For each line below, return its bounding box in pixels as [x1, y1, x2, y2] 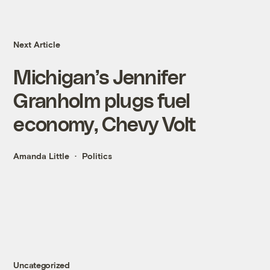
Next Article [13, 39, 61, 50]
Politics [82, 151, 113, 162]
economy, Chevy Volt [13, 111, 196, 136]
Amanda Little [13, 151, 70, 162]
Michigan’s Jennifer [13, 64, 186, 89]
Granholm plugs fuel [13, 88, 190, 112]
